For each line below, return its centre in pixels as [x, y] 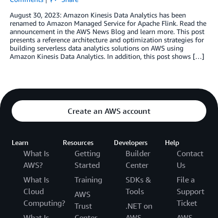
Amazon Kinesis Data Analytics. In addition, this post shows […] [107, 56]
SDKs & [138, 180]
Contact [190, 154]
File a [186, 180]
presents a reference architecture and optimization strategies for [107, 40]
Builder [138, 154]
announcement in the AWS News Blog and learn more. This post [107, 32]
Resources [78, 143]
